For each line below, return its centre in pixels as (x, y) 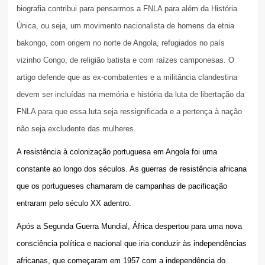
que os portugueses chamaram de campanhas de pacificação (122, 186)
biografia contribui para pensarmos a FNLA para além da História (127, 8)
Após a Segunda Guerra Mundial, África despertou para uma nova (129, 226)
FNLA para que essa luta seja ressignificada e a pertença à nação (129, 111)
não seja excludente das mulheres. (76, 128)
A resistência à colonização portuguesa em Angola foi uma (117, 151)
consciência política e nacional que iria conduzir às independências (131, 243)
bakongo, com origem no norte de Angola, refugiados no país (120, 43)
